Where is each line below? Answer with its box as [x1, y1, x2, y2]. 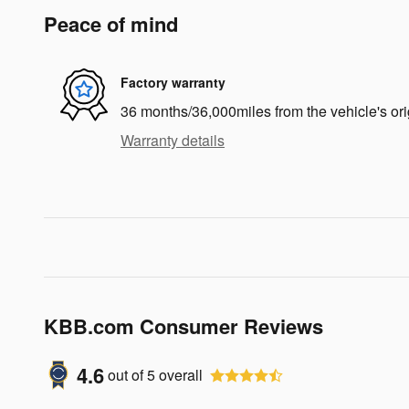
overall [155, 364, 203, 386]
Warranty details [121, 129, 225, 151]
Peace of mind [44, 8, 178, 38]
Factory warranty [121, 73, 225, 92]
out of [108, 364, 147, 386]
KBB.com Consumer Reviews [44, 310, 323, 341]
